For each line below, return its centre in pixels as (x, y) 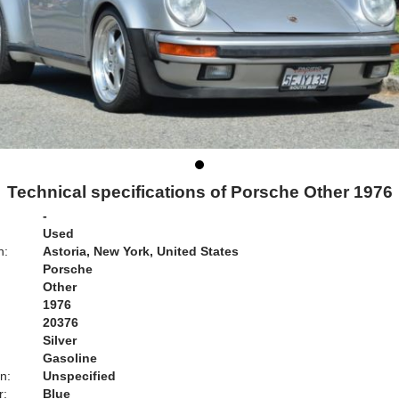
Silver (60, 340)
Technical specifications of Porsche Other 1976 (199, 192)
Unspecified (79, 376)
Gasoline (70, 358)
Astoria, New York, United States (141, 251)
